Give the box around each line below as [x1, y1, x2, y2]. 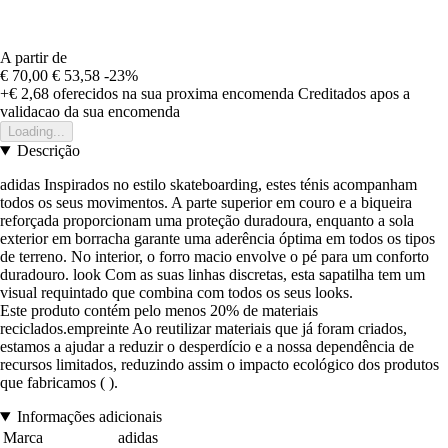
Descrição [16, 142, 80, 160]
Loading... [8, 124, 65, 140]
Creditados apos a [298, 85, 410, 103]
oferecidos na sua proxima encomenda [49, 85, 294, 103]
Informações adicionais [16, 408, 162, 426]
